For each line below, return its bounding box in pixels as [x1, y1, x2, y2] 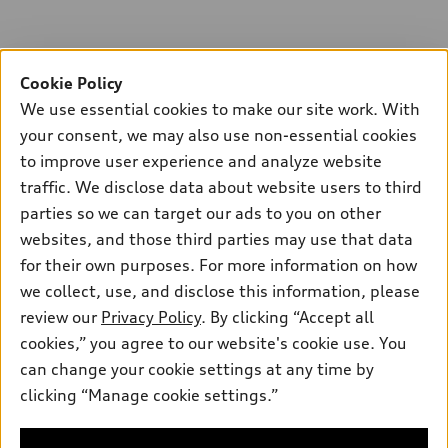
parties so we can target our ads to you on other [20, 203, 381, 223]
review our [20, 307, 101, 327]
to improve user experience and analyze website [20, 151, 382, 171]
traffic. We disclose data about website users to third [20, 177, 422, 197]
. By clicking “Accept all [201, 307, 374, 327]
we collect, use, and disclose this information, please [20, 281, 420, 301]
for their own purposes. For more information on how [20, 255, 417, 275]
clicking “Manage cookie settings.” [20, 385, 278, 405]
